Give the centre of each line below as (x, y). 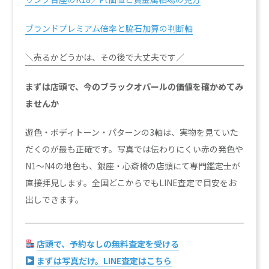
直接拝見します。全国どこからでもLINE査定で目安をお (131, 183)
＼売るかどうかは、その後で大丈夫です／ (105, 57)
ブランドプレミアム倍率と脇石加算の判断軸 (109, 29)
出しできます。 (55, 200)
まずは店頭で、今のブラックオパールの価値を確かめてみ (134, 87)
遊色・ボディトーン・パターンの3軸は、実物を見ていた (132, 132)
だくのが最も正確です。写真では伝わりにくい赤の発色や (134, 149)
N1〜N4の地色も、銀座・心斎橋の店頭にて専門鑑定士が (133, 166)
